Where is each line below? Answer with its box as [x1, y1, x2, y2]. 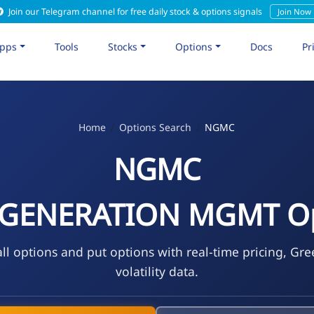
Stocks [108, 39, 138, 53]
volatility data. [115, 262, 198, 280]
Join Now [277, 6, 311, 17]
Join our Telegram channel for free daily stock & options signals [6, 6, 264, 18]
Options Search [119, 120, 192, 134]
